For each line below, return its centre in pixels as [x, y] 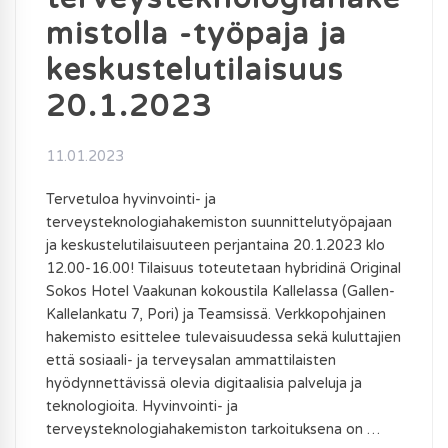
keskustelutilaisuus [195, 70]
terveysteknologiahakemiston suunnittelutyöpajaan [219, 222]
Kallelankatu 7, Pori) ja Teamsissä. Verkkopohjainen [216, 314]
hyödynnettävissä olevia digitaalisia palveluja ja [204, 383]
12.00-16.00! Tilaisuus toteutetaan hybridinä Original [223, 268]
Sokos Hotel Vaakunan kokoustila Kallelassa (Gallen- [220, 291]
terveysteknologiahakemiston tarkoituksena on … [213, 429]
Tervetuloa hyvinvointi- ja [131, 199]
